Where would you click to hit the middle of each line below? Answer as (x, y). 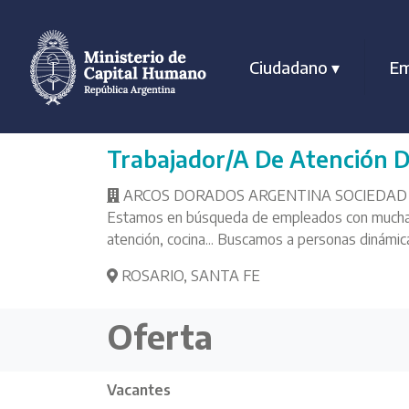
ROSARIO (151, 276)
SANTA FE (225, 276)
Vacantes (139, 390)
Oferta (160, 336)
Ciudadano (290, 67)
